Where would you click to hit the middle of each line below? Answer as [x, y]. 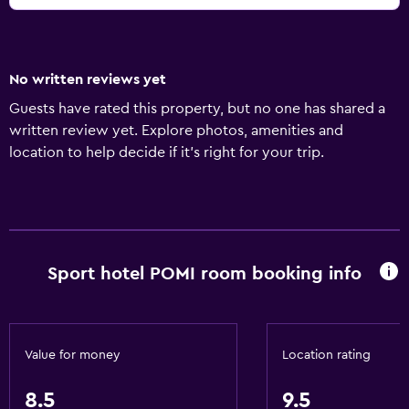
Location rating [326, 355]
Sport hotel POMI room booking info [204, 273]
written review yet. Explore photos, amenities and [176, 131]
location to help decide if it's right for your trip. [167, 152]
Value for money [73, 355]
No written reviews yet [88, 79]
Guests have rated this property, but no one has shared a [197, 109]
